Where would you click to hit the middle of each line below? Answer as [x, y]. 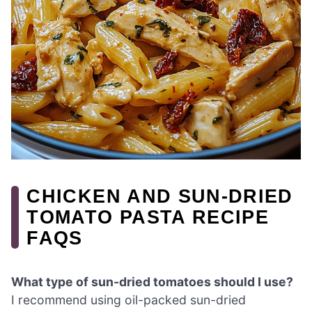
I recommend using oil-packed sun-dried [128, 300]
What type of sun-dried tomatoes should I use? [152, 282]
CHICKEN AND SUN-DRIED [160, 196]
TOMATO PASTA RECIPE [148, 217]
